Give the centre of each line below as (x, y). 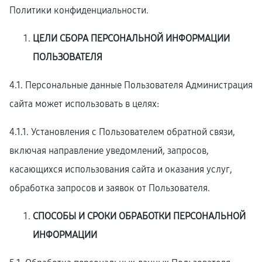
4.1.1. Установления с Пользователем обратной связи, (122, 132)
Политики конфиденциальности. (79, 10)
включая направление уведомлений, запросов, (109, 151)
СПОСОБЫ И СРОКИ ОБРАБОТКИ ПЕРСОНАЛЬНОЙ (139, 216)
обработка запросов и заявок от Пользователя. (110, 188)
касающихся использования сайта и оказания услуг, (121, 169)
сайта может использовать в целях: (84, 104)
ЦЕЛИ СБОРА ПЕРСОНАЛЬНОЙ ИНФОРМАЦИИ (131, 38)
